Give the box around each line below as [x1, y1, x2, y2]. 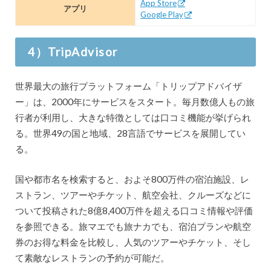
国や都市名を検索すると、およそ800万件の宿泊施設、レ [15, 174, 249, 185]
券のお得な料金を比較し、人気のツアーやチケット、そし [15, 237, 251, 248]
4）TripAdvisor [28, 45, 118, 59]
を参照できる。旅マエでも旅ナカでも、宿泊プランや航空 [15, 221, 251, 232]
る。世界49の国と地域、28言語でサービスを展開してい [15, 127, 246, 139]
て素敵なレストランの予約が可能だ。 [15, 252, 169, 264]
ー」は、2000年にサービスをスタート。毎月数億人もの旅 [15, 96, 255, 107]
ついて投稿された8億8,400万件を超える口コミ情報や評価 [15, 205, 253, 217]
